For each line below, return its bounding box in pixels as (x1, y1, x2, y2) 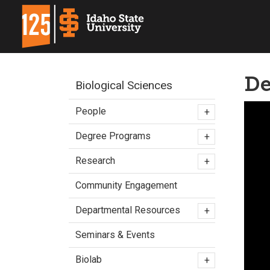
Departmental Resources (75, 204, 180, 216)
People (75, 105, 106, 117)
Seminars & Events (75, 229, 155, 240)
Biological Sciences (75, 78, 172, 92)
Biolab (75, 254, 102, 265)
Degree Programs (75, 130, 151, 142)
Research (75, 155, 115, 166)
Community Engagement (75, 180, 177, 191)
